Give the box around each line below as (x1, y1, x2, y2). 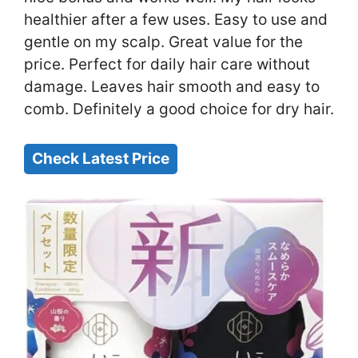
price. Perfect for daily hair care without (24, 55, 310, 74)
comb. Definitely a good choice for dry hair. (24, 100, 334, 119)
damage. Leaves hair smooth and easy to (24, 78, 320, 97)
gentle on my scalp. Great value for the (24, 33, 303, 52)
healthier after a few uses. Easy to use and (24, 10, 328, 30)
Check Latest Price (32, 149, 169, 168)
